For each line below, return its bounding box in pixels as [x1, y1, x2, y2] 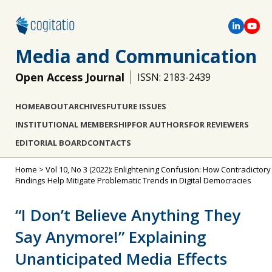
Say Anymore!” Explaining [15, 226, 206, 248]
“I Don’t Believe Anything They [15, 204, 240, 226]
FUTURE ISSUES [106, 101, 166, 112]
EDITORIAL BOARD [15, 137, 87, 148]
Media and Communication [15, 44, 257, 69]
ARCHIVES [69, 101, 106, 112]
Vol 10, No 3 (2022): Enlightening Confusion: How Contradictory [46, 164, 271, 175]
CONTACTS [87, 137, 131, 148]
